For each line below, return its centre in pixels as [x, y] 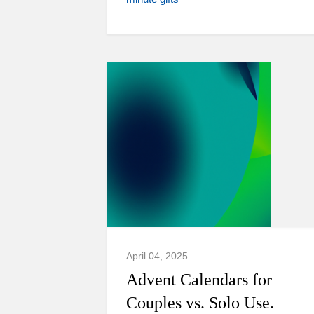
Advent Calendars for [199, 280]
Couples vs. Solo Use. [200, 303]
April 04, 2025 [157, 256]
